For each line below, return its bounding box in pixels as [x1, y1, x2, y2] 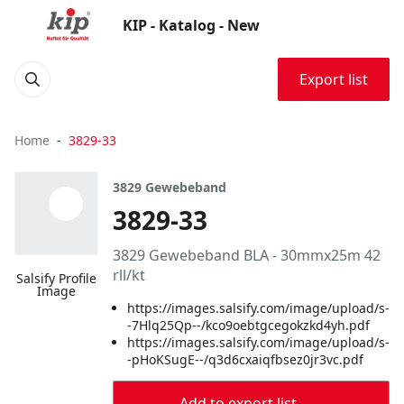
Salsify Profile [16, 270, 96, 287]
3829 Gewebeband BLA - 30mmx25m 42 [113, 245, 381, 265]
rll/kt [113, 265, 145, 285]
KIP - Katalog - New [123, 15, 260, 35]
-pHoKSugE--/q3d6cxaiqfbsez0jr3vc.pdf [127, 351, 363, 368]
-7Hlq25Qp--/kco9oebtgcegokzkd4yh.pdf [127, 317, 370, 334]
